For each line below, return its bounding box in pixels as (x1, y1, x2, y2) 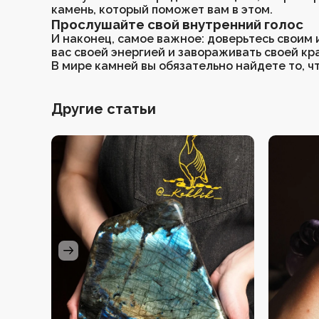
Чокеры (28, 41, 69, 55)
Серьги (28, 4, 66, 18)
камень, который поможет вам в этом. (51, 3, 273, 16)
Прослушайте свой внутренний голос (51, 16, 303, 32)
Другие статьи (51, 100, 156, 117)
